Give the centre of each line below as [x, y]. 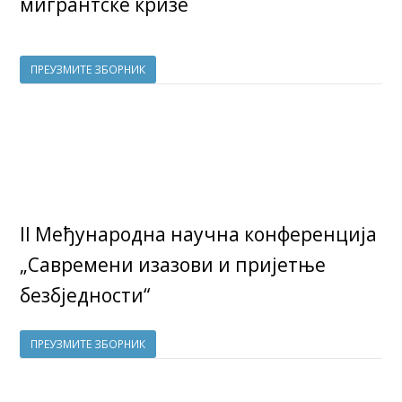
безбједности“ [85, 296]
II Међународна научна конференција [199, 235]
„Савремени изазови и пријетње [173, 265]
